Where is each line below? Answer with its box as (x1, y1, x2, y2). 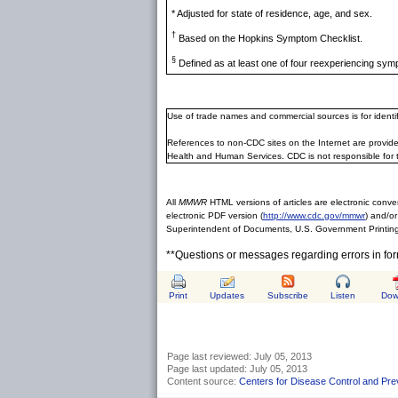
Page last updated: (166, 362, 250, 374)
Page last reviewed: (166, 350, 254, 362)
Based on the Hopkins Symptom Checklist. (176, 32, 362, 44)
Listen (330, 290, 356, 300)
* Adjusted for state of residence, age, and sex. (171, 7, 372, 19)
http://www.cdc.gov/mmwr (263, 210, 365, 220)
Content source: (166, 375, 239, 386)
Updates (210, 290, 245, 300)
